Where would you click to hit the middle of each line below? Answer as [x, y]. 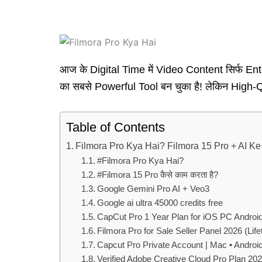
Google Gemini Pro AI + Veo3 [153, 189]
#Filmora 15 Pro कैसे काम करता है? [157, 175]
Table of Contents [116, 127]
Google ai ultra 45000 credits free [160, 203]
